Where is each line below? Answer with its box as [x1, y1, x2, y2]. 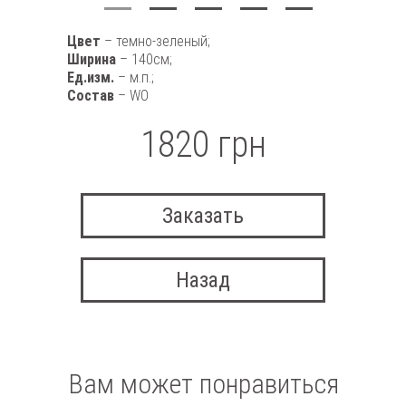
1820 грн [140, 123, 266, 166]
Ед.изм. [67, 69, 118, 86]
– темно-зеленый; [104, 33, 210, 50]
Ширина [67, 51, 120, 68]
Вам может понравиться [67, 368, 339, 400]
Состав [67, 87, 118, 104]
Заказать [162, 203, 244, 228]
